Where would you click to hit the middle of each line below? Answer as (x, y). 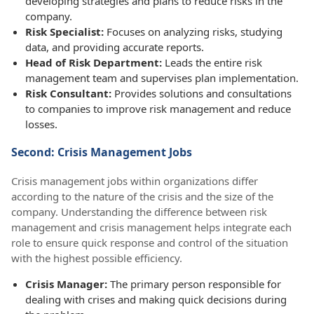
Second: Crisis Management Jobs (102, 152)
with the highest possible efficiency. (97, 258)
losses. (41, 124)
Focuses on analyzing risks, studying (194, 31)
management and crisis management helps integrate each (151, 227)
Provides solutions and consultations (203, 93)
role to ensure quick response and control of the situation (150, 242)
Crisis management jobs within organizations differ (135, 180)
